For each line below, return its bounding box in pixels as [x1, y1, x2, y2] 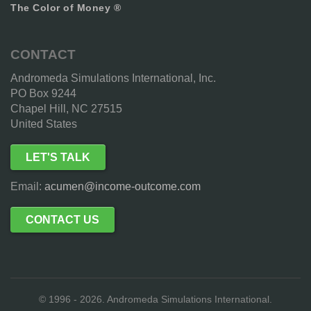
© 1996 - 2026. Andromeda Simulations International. [39, 294, 272, 305]
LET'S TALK [26, 151, 90, 163]
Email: [10, 180, 44, 192]
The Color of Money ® [10, 2, 121, 13]
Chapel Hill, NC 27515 [10, 103, 122, 115]
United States [10, 118, 77, 130]
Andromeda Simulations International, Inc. [10, 72, 216, 84]
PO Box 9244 [10, 87, 76, 99]
